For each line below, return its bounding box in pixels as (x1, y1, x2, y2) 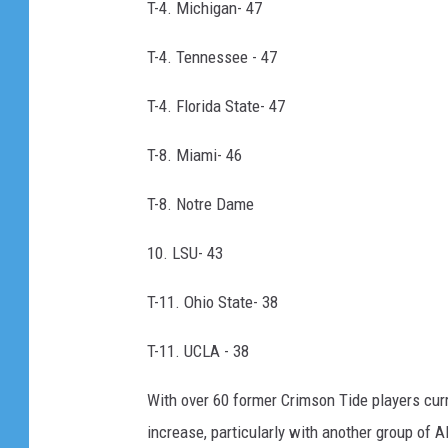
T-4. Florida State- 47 (147, 96, 285, 117)
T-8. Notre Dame (147, 194, 254, 215)
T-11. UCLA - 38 (147, 341, 249, 362)
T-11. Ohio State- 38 (147, 292, 278, 313)
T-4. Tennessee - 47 (147, 47, 277, 68)
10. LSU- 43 (147, 243, 223, 264)
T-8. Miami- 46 (147, 145, 242, 166)
